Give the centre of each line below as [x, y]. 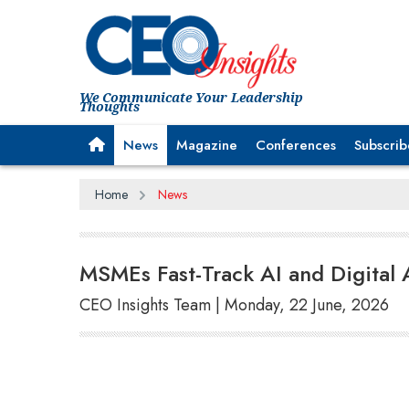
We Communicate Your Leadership [191, 97]
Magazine [207, 145]
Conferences [296, 145]
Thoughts [110, 106]
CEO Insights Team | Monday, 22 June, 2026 [234, 304]
